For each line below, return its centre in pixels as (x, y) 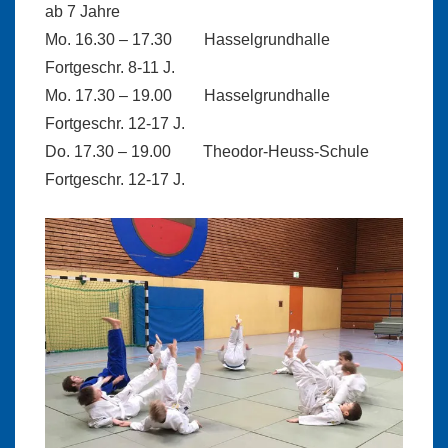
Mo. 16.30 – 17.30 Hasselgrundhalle (217, 40)
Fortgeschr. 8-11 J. (110, 68)
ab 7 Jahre (82, 12)
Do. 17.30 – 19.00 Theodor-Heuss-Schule (219, 152)
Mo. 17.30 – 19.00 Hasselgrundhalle (217, 96)
